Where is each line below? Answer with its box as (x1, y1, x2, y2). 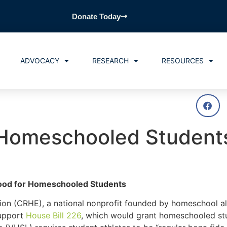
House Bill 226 (26, 210, 81, 221)
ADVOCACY (20, 56, 59, 65)
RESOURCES (161, 56, 204, 65)
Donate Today (72, 12, 121, 21)
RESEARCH (92, 56, 129, 65)
